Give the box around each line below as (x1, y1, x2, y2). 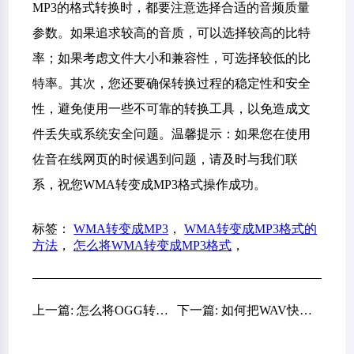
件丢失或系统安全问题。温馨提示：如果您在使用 (32, 127, 311, 141)
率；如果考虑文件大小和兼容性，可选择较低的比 (32, 51, 311, 65)
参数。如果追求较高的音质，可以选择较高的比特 (32, 26, 311, 40)
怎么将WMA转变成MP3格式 (73, 239, 232, 252)
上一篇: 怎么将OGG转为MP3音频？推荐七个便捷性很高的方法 (156, 303, 169, 317)
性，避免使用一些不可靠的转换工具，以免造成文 (32, 102, 311, 115)
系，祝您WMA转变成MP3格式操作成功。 (32, 178, 267, 191)
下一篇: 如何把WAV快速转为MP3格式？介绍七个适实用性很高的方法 (299, 303, 312, 317)
